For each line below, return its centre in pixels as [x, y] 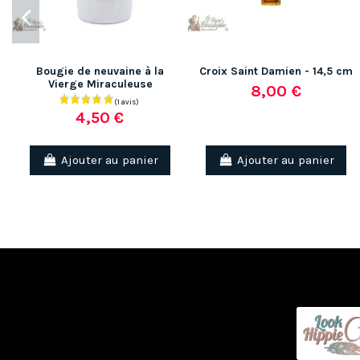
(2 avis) [207, 153]
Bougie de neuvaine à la [100, 72]
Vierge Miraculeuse [100, 84]
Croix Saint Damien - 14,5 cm [276, 72]
